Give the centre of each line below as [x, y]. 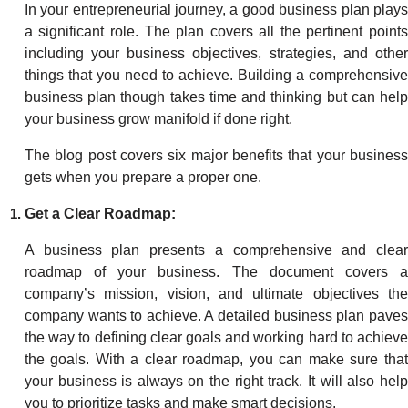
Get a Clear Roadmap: [100, 214]
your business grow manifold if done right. [160, 119]
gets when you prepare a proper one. [144, 177]
